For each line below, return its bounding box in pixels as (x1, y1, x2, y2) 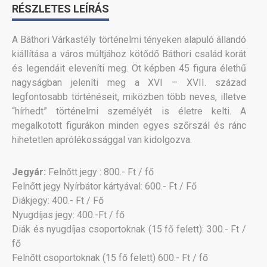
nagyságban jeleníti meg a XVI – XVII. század (12, 77, 247, 88)
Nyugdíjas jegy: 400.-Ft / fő (12, 209, 125, 221)
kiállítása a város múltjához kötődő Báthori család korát (12, 48, 247, 60)
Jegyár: (12, 166, 46, 178)
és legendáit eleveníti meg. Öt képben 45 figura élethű (12, 63, 247, 74)
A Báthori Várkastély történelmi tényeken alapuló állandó (12, 34, 247, 45)
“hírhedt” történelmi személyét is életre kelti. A (12, 105, 247, 117)
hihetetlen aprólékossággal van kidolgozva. (12, 134, 192, 145)
